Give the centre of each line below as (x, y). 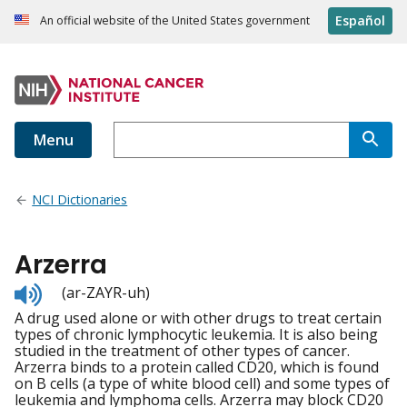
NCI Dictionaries (80, 200)
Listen (61, 290)
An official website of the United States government (175, 21)
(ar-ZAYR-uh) (106, 293)
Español (360, 21)
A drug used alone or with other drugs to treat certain (198, 318)
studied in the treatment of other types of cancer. (182, 351)
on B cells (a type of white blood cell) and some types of (202, 384)
